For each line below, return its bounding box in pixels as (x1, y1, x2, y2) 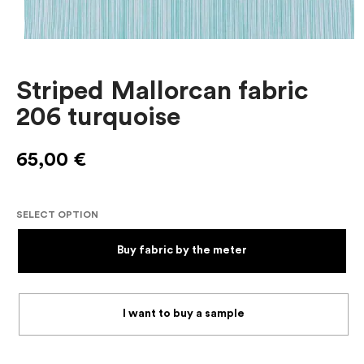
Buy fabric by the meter (117, 245, 247, 257)
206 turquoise (16, 103, 180, 130)
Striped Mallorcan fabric (16, 77, 309, 104)
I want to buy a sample (123, 308, 245, 320)
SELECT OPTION (16, 209, 98, 219)
